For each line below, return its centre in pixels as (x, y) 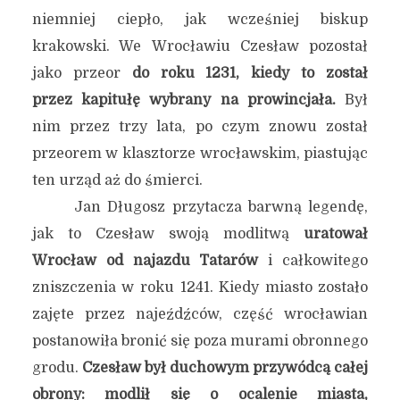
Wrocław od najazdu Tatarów (145, 261)
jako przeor (82, 73)
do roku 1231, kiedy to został (250, 73)
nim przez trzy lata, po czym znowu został (200, 127)
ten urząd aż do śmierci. (117, 180)
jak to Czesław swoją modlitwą (168, 234)
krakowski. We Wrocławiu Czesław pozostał (200, 46)
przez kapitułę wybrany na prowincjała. (183, 100)
